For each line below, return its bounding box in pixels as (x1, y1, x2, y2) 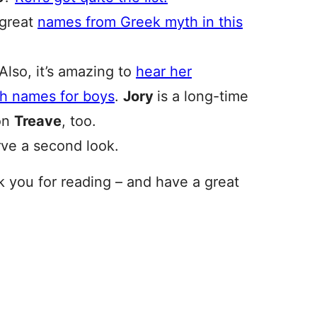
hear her (136, 63, 192, 80)
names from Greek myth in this (38, 13, 243, 30)
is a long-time (157, 88, 248, 105)
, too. (62, 113, 96, 129)
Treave (14, 113, 62, 129)
